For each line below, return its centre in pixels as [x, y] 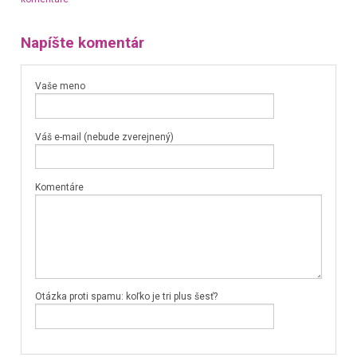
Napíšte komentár [82, 43]
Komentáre [59, 188]
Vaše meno [60, 86]
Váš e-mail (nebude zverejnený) [104, 137]
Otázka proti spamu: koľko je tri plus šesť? [126, 297]
